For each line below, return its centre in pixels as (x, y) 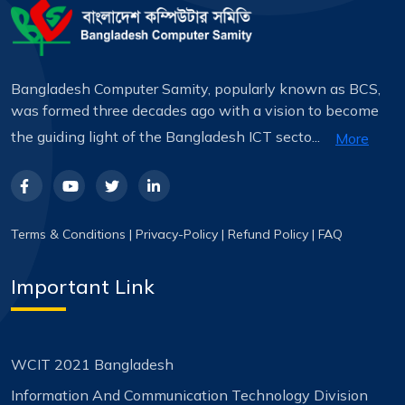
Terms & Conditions (68, 235)
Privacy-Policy (177, 235)
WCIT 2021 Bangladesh (92, 365)
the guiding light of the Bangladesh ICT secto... (167, 137)
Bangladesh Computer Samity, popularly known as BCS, (196, 89)
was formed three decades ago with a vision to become (195, 111)
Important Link (83, 287)
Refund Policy (268, 235)
